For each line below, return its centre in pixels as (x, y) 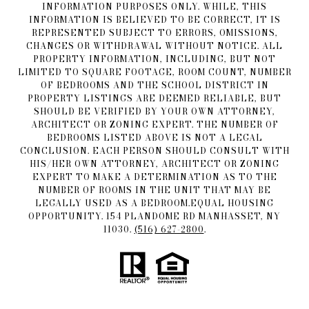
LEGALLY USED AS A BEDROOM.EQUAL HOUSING (154, 203)
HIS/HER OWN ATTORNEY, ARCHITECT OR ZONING (154, 163)
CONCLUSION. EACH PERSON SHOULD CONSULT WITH (154, 150)
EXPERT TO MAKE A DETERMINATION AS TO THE (154, 177)
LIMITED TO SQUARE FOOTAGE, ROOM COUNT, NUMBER (154, 72)
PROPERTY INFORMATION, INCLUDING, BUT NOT (154, 59)
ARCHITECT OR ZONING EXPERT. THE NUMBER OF (154, 124)
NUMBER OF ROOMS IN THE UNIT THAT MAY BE (154, 190)
